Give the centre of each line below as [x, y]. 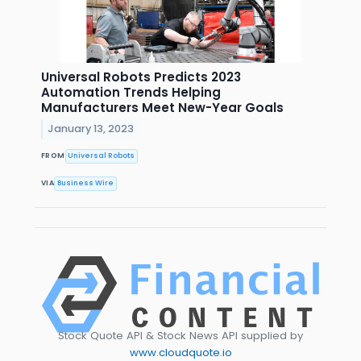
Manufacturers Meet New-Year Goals [162, 107]
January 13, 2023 [91, 129]
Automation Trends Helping [131, 92]
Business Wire [86, 183]
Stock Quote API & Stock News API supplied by [180, 335]
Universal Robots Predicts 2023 [141, 77]
